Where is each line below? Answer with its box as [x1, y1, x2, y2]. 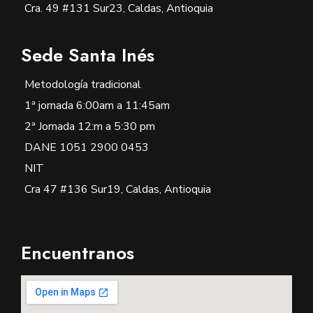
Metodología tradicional [24, 77, 141, 93]
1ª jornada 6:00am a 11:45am [24, 98, 170, 114]
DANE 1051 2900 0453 [24, 140, 149, 156]
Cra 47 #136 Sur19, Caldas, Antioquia [24, 182, 211, 198]
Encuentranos [21, 240, 134, 267]
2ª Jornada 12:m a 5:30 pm [24, 119, 155, 135]
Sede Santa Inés [21, 42, 154, 69]
